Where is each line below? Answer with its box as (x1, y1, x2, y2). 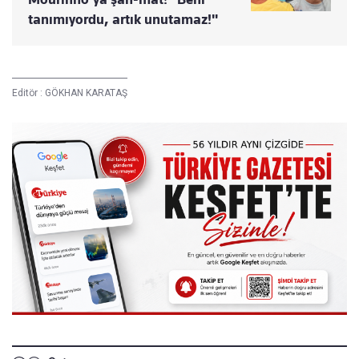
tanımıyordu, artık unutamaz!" (28, 10, 218, 27)
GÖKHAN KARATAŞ (45, 87, 127, 99)
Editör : (12, 87, 45, 99)
